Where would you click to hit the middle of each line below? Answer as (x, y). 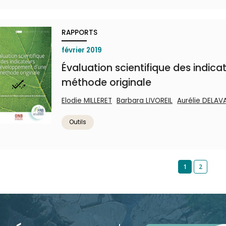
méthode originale (106, 82)
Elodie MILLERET (87, 101)
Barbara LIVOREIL (145, 101)
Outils (78, 122)
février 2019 (82, 50)
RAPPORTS (79, 33)
